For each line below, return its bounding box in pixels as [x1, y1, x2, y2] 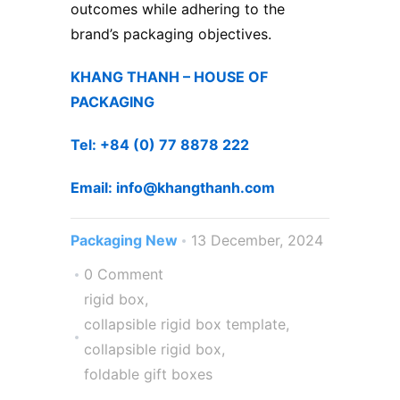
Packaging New [71, 231, 178, 250]
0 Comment [84, 265, 163, 284]
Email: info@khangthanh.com [71, 179, 275, 197]
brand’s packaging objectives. [71, 25, 276, 44]
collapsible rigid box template [84, 315, 286, 334]
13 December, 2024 [191, 231, 323, 250]
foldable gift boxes [84, 365, 212, 384]
